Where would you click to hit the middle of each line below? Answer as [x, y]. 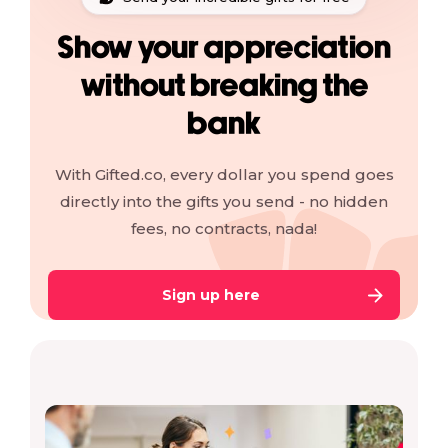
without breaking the [224, 88]
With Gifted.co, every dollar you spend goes [224, 174]
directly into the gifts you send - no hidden [224, 201]
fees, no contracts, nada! [224, 228]
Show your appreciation [224, 50]
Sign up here [211, 294]
